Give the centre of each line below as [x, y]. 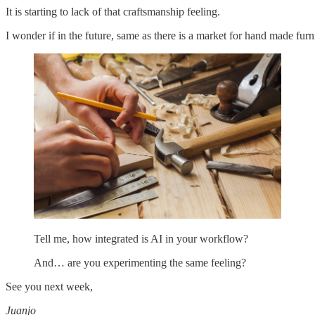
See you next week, [49, 286]
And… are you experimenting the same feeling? [140, 262]
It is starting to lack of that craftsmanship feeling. [113, 12]
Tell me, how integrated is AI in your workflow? [141, 238]
